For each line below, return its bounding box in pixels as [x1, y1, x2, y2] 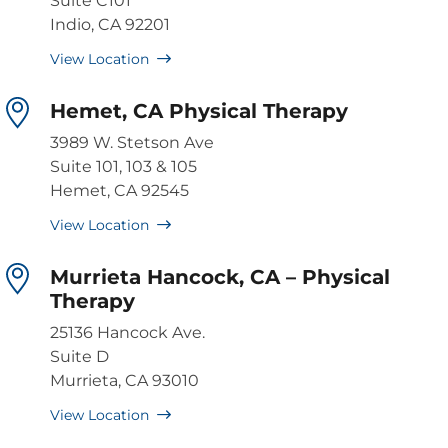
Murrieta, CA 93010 [50, 371, 199, 391]
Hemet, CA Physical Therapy [50, 99, 348, 124]
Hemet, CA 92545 [50, 181, 189, 201]
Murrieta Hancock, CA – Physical [50, 265, 390, 290]
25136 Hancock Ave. [50, 323, 205, 343]
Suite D [50, 347, 109, 367]
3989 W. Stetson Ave [50, 133, 214, 153]
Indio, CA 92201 [50, 15, 170, 35]
